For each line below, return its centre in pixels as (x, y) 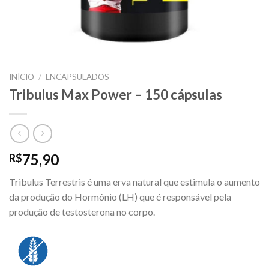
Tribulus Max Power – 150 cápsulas (116, 94)
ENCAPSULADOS (78, 77)
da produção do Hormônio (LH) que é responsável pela (120, 197)
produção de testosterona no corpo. (82, 212)
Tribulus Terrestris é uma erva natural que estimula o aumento (134, 182)
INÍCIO (22, 77)
